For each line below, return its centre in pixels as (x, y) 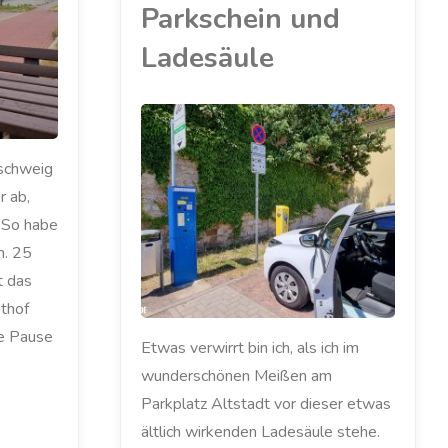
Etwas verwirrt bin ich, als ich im (249, 348)
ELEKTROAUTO (124, 157)
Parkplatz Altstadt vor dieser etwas (265, 404)
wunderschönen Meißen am (236, 376)
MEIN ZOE (116, 187)
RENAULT (106, 202)
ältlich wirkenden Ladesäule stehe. (260, 432)
